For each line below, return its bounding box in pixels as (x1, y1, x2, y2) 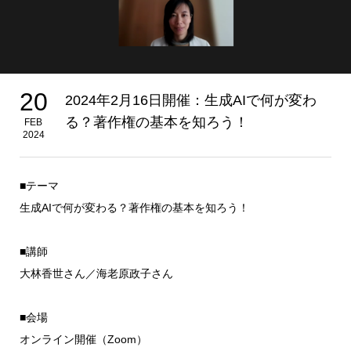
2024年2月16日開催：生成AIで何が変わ (64, 92, 317, 109)
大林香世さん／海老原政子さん (19, 267, 173, 280)
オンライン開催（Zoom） (19, 333, 147, 346)
